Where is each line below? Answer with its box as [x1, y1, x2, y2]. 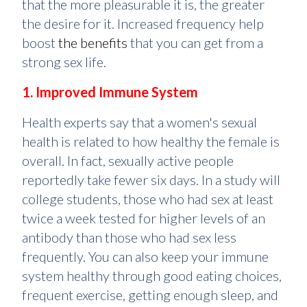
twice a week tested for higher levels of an [22, 210, 265, 226]
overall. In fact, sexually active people [22, 152, 234, 169]
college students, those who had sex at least [22, 191, 273, 207]
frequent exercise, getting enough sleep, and [22, 286, 278, 303]
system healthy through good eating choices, [22, 267, 282, 284]
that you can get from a [127, 34, 263, 51]
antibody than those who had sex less [22, 229, 236, 245]
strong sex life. [22, 53, 106, 70]
